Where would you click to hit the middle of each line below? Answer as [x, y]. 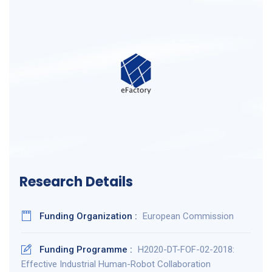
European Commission [188, 216]
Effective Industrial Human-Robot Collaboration [116, 264]
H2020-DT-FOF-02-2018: [186, 249]
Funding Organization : [90, 216]
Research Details [76, 182]
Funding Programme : [87, 249]
